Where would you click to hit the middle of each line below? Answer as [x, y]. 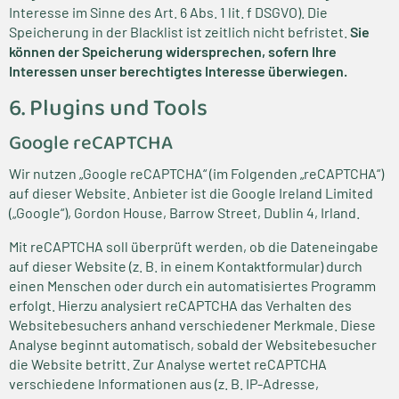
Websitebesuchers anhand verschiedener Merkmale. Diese [192, 325]
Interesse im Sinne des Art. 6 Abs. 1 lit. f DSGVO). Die [168, 12]
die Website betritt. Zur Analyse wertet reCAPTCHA [168, 364]
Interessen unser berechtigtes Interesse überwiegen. [178, 71]
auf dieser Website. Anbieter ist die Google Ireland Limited [191, 193]
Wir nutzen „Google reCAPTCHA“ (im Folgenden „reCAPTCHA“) [196, 173]
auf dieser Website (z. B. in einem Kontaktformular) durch [186, 266]
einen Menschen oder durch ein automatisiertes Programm [192, 285]
